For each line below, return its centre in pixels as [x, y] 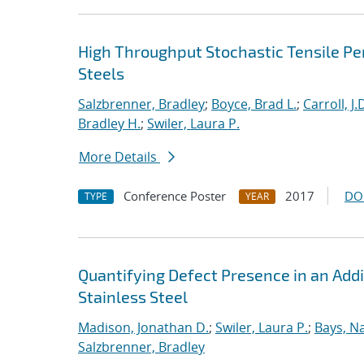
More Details [119, 157]
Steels [101, 73]
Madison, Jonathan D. [143, 327]
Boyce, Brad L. [254, 104]
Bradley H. [109, 123]
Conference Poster [175, 196]
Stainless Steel [133, 297]
